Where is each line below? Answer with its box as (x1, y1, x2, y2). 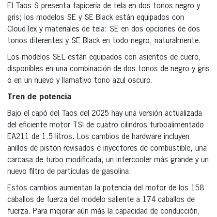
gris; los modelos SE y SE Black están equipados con (7, 14, 184, 22)
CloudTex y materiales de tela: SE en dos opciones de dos (7, 25, 200, 33)
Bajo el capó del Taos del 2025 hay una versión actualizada (7, 109, 202, 118)
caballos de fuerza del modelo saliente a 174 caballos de (7, 196, 195, 204)
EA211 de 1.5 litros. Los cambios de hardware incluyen (7, 133, 189, 141)
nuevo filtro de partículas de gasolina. (7, 168, 131, 176)
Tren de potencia (7, 93, 71, 101)
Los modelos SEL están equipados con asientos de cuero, (7, 53, 201, 62)
